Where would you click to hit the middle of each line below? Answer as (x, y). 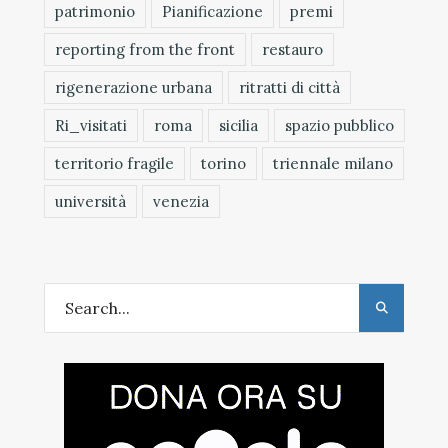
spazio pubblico (339, 125)
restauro (292, 49)
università (90, 201)
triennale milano (333, 163)
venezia (181, 201)
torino (223, 163)
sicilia (238, 125)
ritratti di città (289, 87)
